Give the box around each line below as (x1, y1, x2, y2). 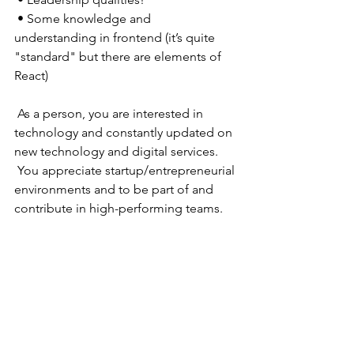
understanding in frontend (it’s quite (14, 29, 218, 45)
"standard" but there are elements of (14, 48, 224, 64)
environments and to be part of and (14, 181, 217, 197)
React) (14, 67, 51, 83)
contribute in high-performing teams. (14, 200, 223, 216)
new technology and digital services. (14, 143, 221, 159)
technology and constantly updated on (14, 124, 235, 140)
